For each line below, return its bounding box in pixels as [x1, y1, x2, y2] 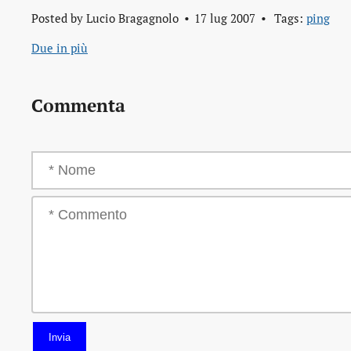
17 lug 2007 [194, 10, 255, 27]
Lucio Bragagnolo [86, 10, 179, 27]
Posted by [31, 10, 86, 27]
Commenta [31, 92, 125, 118]
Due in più [31, 40, 88, 56]
